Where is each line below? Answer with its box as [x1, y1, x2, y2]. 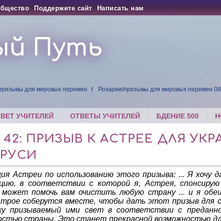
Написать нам [97, 4, 144, 12]
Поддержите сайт [34, 4, 92, 12]
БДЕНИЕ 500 [156, 112, 199, 120]
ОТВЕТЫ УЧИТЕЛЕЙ [70, 112, 141, 120]
